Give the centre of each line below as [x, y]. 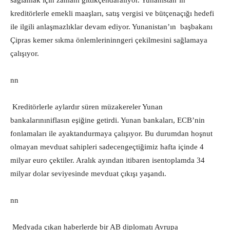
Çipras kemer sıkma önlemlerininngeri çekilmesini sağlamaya [109, 40]
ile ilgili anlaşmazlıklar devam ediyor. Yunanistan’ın [93, 27]
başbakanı [196, 27]
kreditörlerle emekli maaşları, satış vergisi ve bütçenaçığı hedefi [112, 13]
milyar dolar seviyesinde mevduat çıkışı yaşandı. [88, 174]
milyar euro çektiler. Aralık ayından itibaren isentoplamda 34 [108, 160]
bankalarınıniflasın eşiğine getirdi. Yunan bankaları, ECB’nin [108, 120]
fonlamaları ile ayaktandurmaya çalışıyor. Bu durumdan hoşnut [111, 133]
